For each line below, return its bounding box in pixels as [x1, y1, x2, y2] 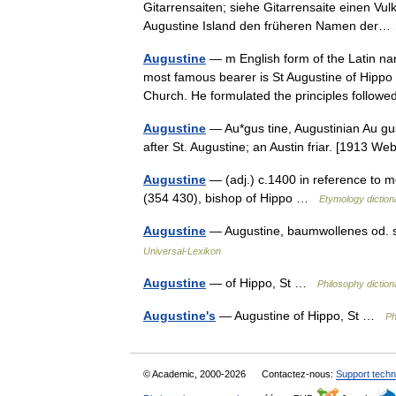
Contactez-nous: [262, 369, 336, 379]
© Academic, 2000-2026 [143, 369, 248, 379]
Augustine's [143, 308, 216, 323]
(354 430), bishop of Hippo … [143, 191, 319, 205]
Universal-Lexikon [143, 246, 221, 256]
